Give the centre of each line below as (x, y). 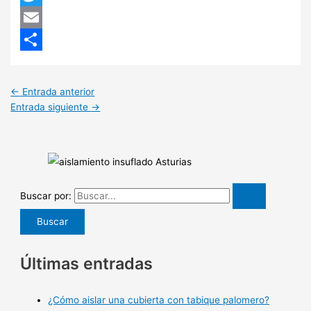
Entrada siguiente (51, 107)
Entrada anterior (57, 91)
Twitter (36, 18)
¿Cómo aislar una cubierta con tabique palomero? (159, 300)
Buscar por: (46, 195)
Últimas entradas (87, 264)
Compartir (43, 62)
